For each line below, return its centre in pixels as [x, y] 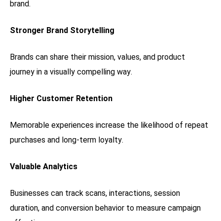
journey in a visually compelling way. [71, 72]
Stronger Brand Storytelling [62, 30]
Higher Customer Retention [61, 98]
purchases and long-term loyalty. [67, 140]
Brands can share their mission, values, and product [97, 57]
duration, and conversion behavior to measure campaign [105, 208]
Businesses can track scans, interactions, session [95, 193]
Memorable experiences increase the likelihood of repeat [109, 125]
